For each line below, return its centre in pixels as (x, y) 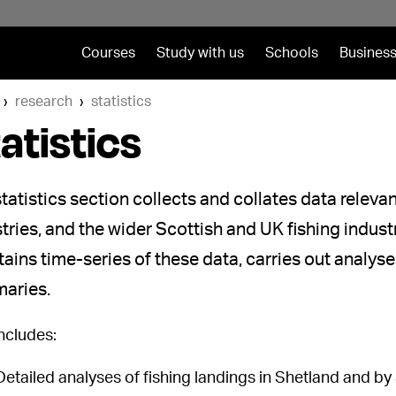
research (43, 102)
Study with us (200, 53)
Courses (108, 53)
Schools (291, 53)
